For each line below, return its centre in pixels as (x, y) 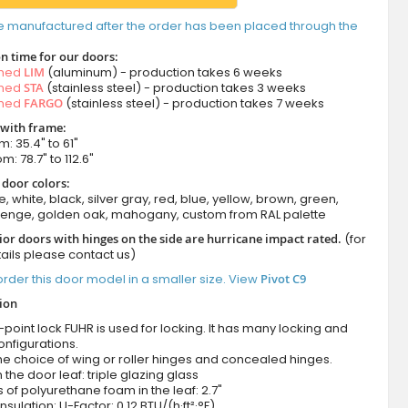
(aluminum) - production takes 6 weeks (163, 73)
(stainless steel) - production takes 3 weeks (174, 88)
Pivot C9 (283, 279)
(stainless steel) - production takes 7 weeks (193, 104)
